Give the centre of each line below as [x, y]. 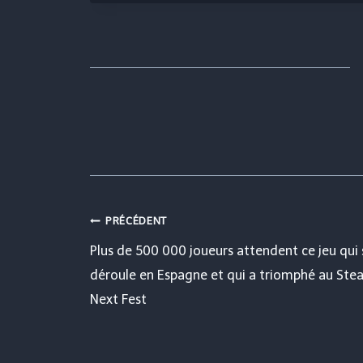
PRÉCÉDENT [136, 220]
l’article [144, 328]
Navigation [171, 231]
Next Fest [118, 299]
